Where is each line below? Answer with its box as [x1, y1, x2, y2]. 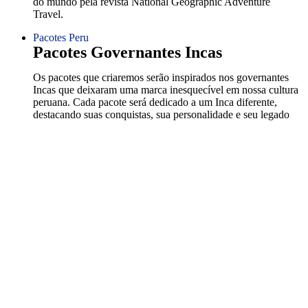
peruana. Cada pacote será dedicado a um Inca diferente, [33, 96, 277, 108]
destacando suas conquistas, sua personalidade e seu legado [33, 109, 289, 120]
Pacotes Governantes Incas [33, 43, 222, 61]
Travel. [33, 8, 63, 20]
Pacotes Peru [33, 32, 89, 43]
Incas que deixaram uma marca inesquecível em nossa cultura [33, 84, 298, 96]
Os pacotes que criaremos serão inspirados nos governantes [33, 71, 289, 83]
